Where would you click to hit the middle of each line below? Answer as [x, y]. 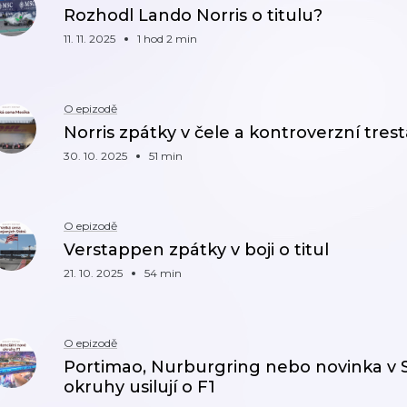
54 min [163, 273]
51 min [166, 156]
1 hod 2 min [167, 39]
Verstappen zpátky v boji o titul [196, 250]
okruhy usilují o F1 [139, 387]
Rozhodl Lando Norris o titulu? [193, 15]
